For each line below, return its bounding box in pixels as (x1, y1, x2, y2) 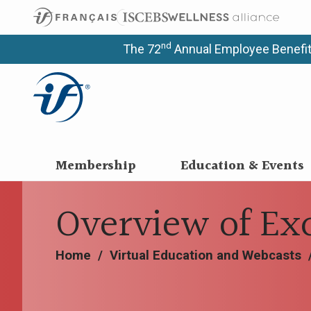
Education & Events (180, 156, 304, 176)
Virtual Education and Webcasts (110, 248, 301, 263)
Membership (55, 156, 136, 176)
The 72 (123, 42, 161, 56)
